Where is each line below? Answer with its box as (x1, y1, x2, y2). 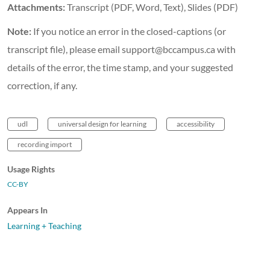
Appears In (7, 204, 48, 215)
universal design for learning (58, 119, 146, 128)
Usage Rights (7, 163, 55, 174)
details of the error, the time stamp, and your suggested (7, 61, 233, 73)
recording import (17, 139, 72, 149)
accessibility (177, 119, 215, 128)
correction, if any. (7, 79, 77, 91)
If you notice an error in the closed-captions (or (31, 25, 226, 37)
